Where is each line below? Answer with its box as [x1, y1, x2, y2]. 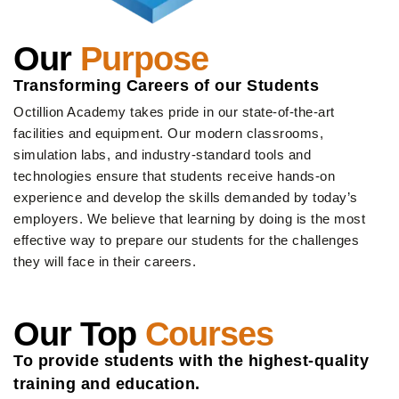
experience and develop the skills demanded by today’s [13, 189, 358, 205]
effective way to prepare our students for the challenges [13, 232, 359, 248]
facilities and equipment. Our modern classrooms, [13, 125, 323, 141]
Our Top [13, 314, 136, 353]
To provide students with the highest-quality [13, 351, 369, 370]
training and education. [13, 374, 200, 393]
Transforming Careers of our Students [13, 76, 319, 94]
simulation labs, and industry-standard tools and [13, 146, 311, 162]
